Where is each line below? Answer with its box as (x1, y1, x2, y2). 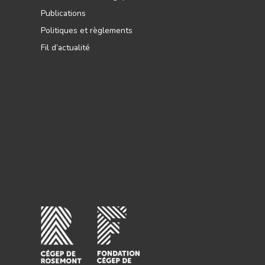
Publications (41, 7, 86, 19)
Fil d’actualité (41, 41, 91, 53)
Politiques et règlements (41, 24, 133, 36)
